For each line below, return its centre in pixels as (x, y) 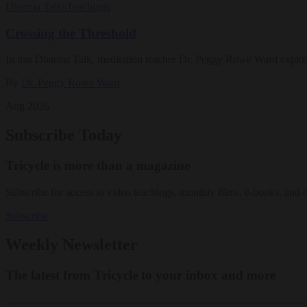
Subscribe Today (64, 135)
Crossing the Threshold (71, 33)
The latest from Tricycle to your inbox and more (140, 275)
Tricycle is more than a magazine (98, 166)
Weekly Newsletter (72, 244)
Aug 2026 (27, 106)
